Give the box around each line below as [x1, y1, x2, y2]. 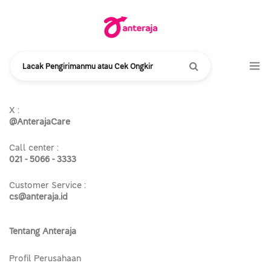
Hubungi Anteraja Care [9, 79, 100, 90]
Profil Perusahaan [9, 253, 81, 264]
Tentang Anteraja [9, 226, 76, 237]
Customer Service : [9, 180, 86, 191]
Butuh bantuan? [9, 68, 71, 79]
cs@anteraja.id [9, 192, 68, 203]
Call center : [9, 143, 59, 154]
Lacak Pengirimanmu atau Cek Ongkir [22, 62, 153, 71]
